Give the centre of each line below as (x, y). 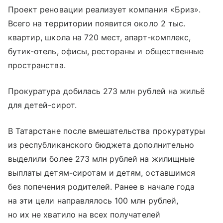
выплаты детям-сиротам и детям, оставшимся (102, 173)
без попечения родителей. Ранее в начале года (102, 187)
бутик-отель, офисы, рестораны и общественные (106, 52)
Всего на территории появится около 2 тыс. (97, 24)
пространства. (37, 65)
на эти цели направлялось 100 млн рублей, (93, 201)
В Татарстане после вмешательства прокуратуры (107, 131)
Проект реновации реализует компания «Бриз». (105, 10)
